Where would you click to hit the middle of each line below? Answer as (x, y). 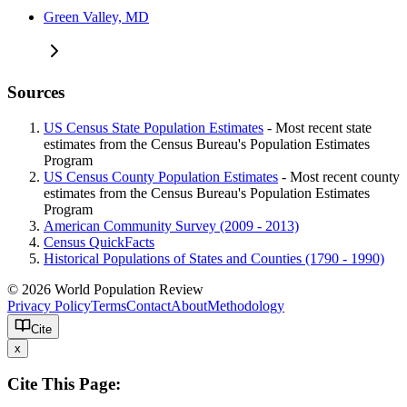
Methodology (246, 305)
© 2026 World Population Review (109, 289)
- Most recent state (318, 127)
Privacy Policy (49, 305)
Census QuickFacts (99, 242)
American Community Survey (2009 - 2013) (171, 225)
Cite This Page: (64, 384)
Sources (36, 92)
